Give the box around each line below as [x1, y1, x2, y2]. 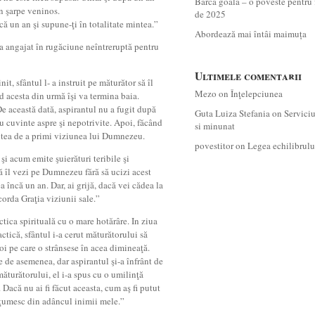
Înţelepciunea [231, 87, 283, 100]
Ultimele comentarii [195, 68, 302, 84]
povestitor [195, 139, 233, 152]
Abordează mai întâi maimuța [195, 27, 307, 40]
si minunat [195, 120, 235, 132]
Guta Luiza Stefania [195, 107, 270, 120]
